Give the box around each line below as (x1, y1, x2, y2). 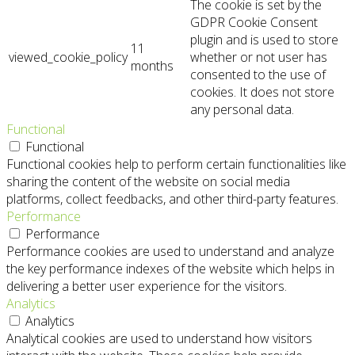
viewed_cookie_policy (9, 48, 128, 67)
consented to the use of (190, 66, 326, 84)
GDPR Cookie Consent (190, 13, 318, 32)
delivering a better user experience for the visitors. (6, 277, 287, 296)
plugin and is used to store (190, 31, 338, 49)
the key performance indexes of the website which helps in (6, 260, 334, 278)
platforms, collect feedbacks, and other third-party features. (6, 190, 338, 208)
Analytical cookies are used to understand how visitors (6, 330, 312, 348)
